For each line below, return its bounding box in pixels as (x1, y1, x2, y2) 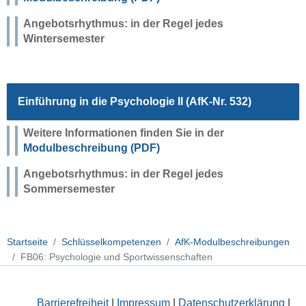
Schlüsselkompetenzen (61, 236, 161, 248)
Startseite (7, 236, 48, 248)
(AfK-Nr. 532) (185, 95, 251, 107)
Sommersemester (23, 182, 115, 195)
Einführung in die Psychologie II (17, 95, 186, 107)
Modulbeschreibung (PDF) (23, 141, 160, 154)
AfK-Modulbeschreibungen (175, 236, 290, 248)
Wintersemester (23, 32, 105, 44)
